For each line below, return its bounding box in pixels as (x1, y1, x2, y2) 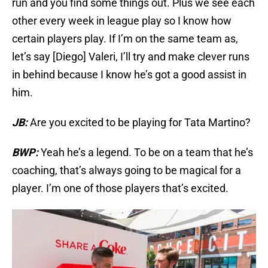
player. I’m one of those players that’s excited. (12, 182, 229, 195)
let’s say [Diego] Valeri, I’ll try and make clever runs (12, 50, 249, 63)
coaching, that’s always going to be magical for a (12, 164, 241, 177)
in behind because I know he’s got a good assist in (12, 68, 246, 81)
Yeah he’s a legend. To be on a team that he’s (41, 146, 253, 159)
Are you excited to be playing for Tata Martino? (30, 116, 251, 129)
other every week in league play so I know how (12, 14, 232, 28)
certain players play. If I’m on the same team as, (12, 32, 238, 45)
